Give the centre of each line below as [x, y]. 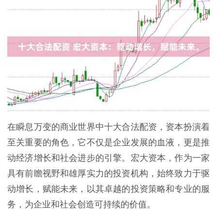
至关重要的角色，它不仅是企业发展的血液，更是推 [108, 142]
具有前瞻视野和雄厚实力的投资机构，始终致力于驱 [108, 173]
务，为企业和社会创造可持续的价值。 [81, 204]
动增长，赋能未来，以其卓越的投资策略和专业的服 [108, 189]
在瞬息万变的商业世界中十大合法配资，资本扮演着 [108, 127]
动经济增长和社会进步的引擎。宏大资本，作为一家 [108, 158]
